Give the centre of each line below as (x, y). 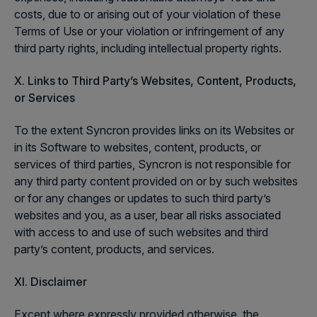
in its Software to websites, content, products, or (138, 147)
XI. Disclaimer (51, 282)
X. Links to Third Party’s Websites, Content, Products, (155, 81)
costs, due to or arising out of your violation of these (148, 14)
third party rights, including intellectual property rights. (148, 48)
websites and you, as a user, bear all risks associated (148, 215)
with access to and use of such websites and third (141, 232)
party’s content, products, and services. (114, 249)
